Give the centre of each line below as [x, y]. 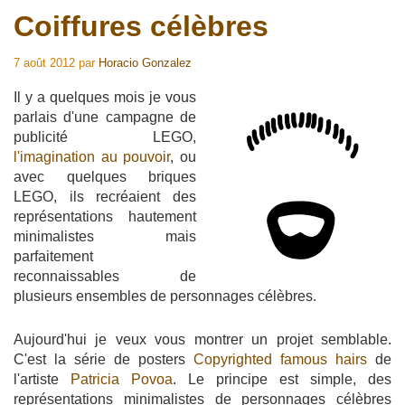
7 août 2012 [44, 62]
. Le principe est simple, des [282, 379]
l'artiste [42, 379]
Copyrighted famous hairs [280, 359]
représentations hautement [105, 216]
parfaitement [53, 256]
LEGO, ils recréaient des [105, 196]
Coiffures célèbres [141, 26]
